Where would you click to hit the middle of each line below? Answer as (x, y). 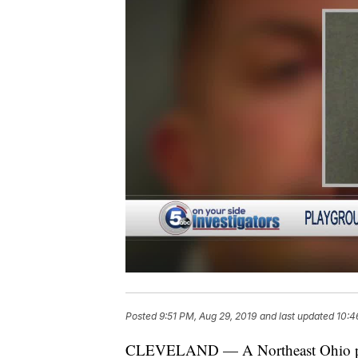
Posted (142, 316)
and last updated (297, 316)
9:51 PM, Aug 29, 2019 (208, 316)
